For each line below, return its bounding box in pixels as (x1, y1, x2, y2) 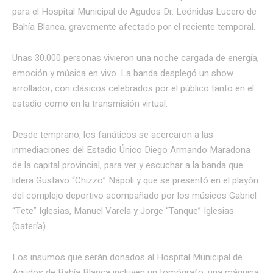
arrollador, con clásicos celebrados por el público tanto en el (12, 81, 254, 95)
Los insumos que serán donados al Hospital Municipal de (12, 250, 243, 264)
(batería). (12, 219, 48, 233)
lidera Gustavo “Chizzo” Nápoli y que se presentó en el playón (12, 173, 258, 187)
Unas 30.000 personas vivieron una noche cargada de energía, (12, 51, 259, 65)
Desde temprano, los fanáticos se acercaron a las (12, 127, 213, 141)
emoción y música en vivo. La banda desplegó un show (12, 66, 233, 80)
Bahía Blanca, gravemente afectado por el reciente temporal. (12, 19, 255, 34)
